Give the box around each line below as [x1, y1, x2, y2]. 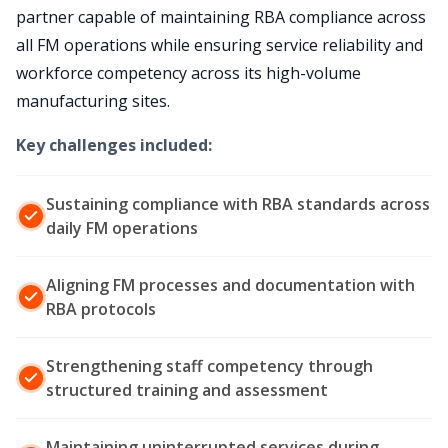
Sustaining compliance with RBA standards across [46, 193, 430, 216]
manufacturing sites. [16, 90, 170, 113]
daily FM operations [46, 217, 198, 240]
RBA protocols [46, 298, 156, 321]
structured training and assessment [46, 379, 328, 402]
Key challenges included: [16, 134, 212, 157]
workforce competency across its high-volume [16, 62, 361, 85]
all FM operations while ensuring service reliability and [16, 34, 423, 57]
